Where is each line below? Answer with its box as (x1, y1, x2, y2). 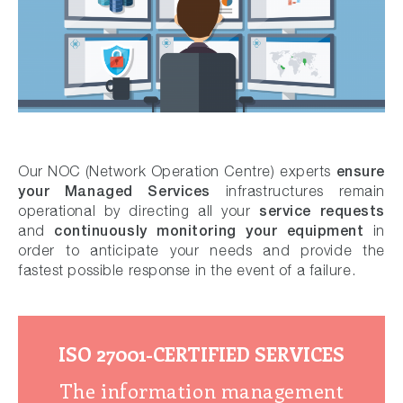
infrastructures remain (210, 182, 385, 199)
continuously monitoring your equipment (54, 220, 364, 238)
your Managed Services (18, 181, 210, 199)
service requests (259, 201, 385, 219)
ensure (336, 161, 385, 179)
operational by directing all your (18, 201, 260, 219)
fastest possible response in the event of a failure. (18, 261, 356, 278)
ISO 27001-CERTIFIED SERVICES (58, 340, 345, 366)
